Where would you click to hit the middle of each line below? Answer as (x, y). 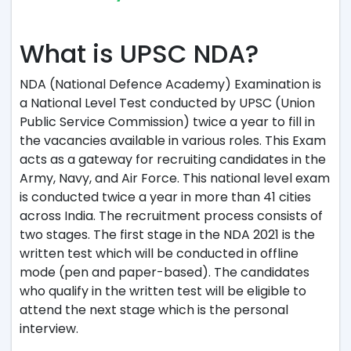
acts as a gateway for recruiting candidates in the (173, 159)
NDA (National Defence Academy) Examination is (170, 84)
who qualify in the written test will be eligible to (163, 291)
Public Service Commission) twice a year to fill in (167, 122)
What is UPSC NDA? (139, 54)
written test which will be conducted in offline (159, 253)
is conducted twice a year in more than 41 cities (165, 197)
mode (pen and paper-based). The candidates (165, 272)
